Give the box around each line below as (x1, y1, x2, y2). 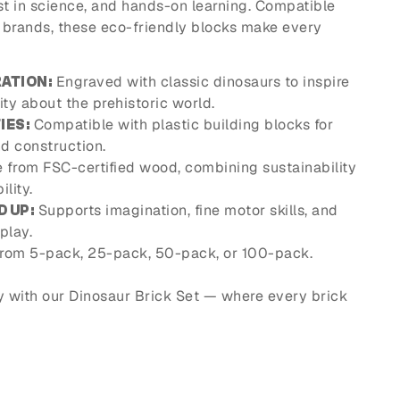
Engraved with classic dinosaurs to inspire (52, 72, 350, 92)
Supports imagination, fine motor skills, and (34, 201, 338, 221)
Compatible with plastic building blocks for (29, 115, 333, 135)
